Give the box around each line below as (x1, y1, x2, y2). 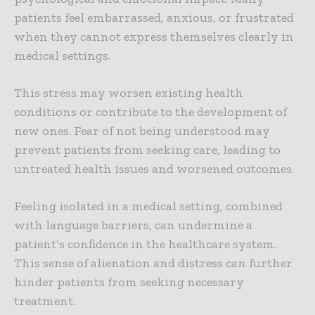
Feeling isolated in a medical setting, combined (14, 198, 283, 214)
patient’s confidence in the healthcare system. (14, 236, 276, 252)
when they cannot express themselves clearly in (14, 29, 294, 45)
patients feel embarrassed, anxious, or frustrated (14, 10, 294, 26)
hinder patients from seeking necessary (14, 274, 244, 290)
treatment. (14, 293, 75, 309)
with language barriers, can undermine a (14, 217, 252, 233)
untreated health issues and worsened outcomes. (14, 161, 297, 177)
